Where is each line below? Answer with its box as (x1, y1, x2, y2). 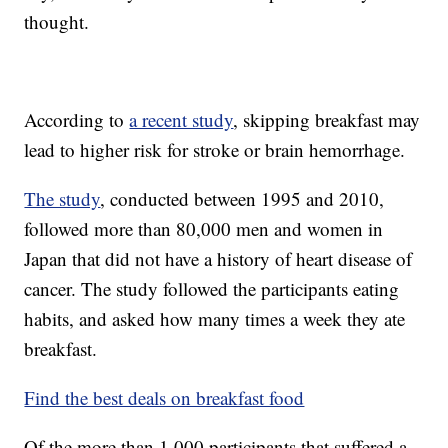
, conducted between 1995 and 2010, (100, 186, 385, 212)
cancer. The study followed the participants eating (24, 276, 400, 302)
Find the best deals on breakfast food (24, 385, 305, 411)
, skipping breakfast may (233, 107, 421, 133)
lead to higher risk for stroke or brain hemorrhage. (24, 137, 406, 163)
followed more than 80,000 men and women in (24, 216, 384, 242)
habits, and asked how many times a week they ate (24, 306, 406, 332)
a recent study (129, 107, 234, 133)
